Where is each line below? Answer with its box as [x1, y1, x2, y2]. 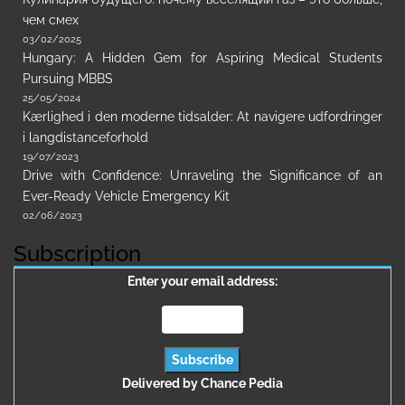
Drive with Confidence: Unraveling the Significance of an [23, 168, 382, 184]
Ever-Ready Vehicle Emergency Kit [23, 189, 230, 204]
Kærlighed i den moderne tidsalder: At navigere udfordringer [23, 109, 382, 125]
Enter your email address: [127, 274, 278, 289]
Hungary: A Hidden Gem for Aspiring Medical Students [23, 51, 382, 66]
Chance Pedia [201, 376, 283, 391]
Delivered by [122, 376, 201, 391]
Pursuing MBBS [23, 71, 113, 87]
